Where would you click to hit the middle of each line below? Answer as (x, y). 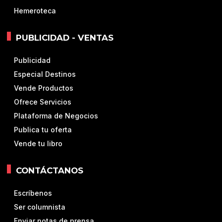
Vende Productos (44, 88)
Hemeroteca (35, 11)
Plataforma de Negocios (56, 116)
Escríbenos (33, 193)
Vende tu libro (38, 144)
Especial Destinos (45, 74)
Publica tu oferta (43, 130)
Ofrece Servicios (43, 102)
